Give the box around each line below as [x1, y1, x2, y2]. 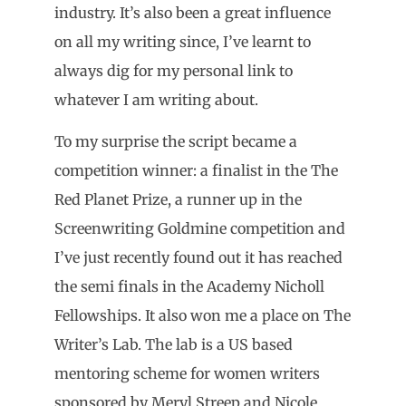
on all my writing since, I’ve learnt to [54, 32, 311, 51]
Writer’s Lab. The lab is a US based [54, 335, 293, 354]
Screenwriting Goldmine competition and [54, 219, 345, 238]
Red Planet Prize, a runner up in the [54, 190, 302, 209]
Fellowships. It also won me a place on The [54, 306, 351, 325]
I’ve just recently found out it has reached [54, 248, 343, 267]
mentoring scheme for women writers [54, 364, 320, 383]
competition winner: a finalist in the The [54, 161, 338, 180]
